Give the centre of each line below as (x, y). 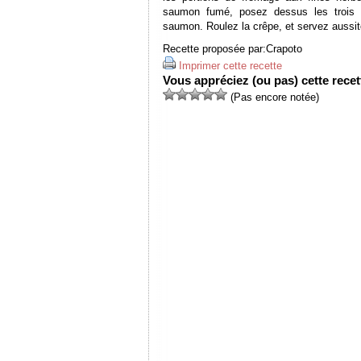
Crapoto (284, 49)
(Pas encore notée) (273, 97)
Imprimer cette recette (230, 66)
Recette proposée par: (214, 49)
